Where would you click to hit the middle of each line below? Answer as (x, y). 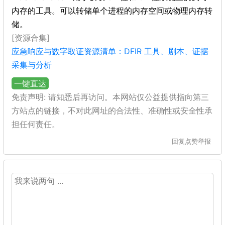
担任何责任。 (36, 124)
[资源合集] (31, 38)
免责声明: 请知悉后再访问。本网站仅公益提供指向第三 (110, 97)
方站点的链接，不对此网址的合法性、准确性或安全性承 (112, 110)
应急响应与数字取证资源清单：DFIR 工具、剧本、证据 (110, 51)
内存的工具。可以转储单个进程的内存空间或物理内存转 (112, 11)
